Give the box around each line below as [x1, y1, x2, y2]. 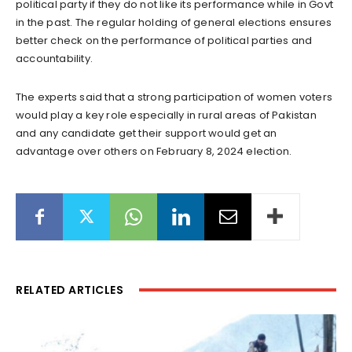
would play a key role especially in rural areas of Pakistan [16, 108, 317, 123]
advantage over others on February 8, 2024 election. [16, 144, 292, 159]
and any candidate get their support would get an [16, 126, 277, 141]
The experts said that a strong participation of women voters [16, 90, 333, 105]
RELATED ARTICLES [16, 282, 123, 299]
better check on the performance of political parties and [16, 33, 313, 49]
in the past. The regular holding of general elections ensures [16, 15, 332, 31]
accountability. [16, 51, 93, 67]
